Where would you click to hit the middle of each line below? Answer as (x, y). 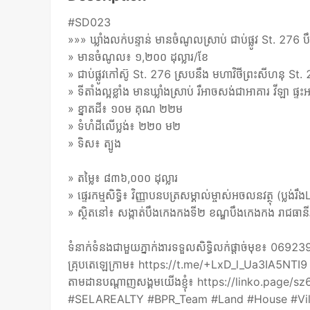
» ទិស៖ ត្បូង (95, 144)
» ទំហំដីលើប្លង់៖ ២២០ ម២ (125, 126)
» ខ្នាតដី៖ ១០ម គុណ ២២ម (126, 109)
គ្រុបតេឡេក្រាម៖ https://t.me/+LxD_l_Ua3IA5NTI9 (188, 265)
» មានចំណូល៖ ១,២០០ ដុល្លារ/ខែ (138, 57)
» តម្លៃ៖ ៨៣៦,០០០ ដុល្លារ (123, 178)
